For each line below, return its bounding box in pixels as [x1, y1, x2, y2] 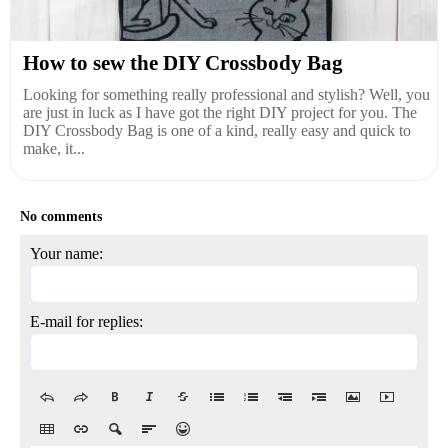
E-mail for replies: [30, 312, 143, 330]
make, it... [23, 139, 85, 157]
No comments [20, 208, 102, 224]
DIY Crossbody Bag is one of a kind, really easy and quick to [23, 121, 411, 139]
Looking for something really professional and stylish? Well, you [23, 85, 430, 103]
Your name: [30, 244, 103, 262]
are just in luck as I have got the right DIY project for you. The [23, 103, 417, 121]
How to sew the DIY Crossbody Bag [23, 50, 343, 75]
